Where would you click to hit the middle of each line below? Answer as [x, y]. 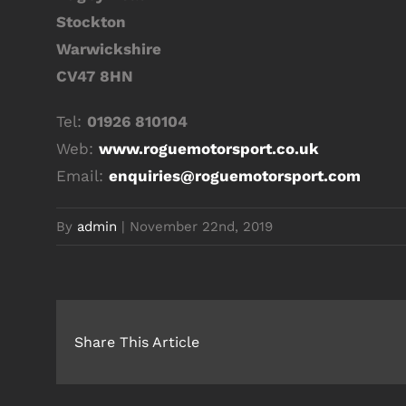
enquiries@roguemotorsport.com [235, 176]
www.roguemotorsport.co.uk [209, 149]
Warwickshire [109, 49]
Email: [82, 176]
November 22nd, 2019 [201, 227]
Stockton [91, 22]
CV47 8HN [95, 77]
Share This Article [137, 343]
